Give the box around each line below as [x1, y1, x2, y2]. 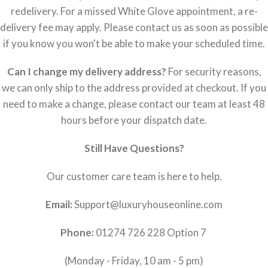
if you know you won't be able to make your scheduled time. [3, 37, 265, 50]
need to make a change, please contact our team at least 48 [3, 98, 265, 111]
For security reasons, [166, 65, 261, 78]
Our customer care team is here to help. [46, 170, 222, 183]
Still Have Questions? [84, 142, 184, 155]
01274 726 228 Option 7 [93, 226, 208, 239]
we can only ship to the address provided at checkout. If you [2, 81, 266, 95]
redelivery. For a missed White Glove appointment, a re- [10, 5, 258, 18]
